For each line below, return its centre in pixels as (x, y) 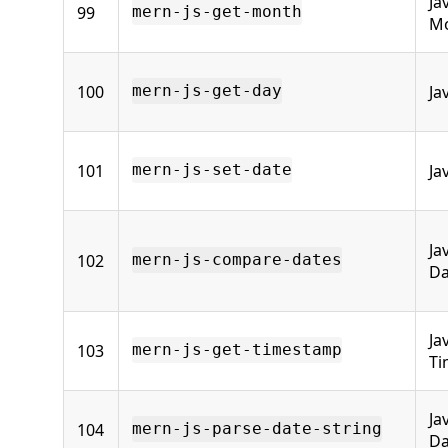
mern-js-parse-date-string (257, 429)
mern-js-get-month (217, 12)
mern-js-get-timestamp (237, 350)
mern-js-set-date (212, 170)
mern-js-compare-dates (237, 260)
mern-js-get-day (207, 91)
